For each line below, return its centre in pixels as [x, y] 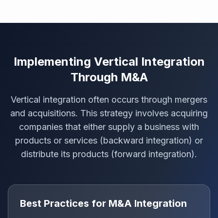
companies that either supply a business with [109, 127]
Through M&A [109, 77]
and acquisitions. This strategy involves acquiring [109, 113]
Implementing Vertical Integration [109, 62]
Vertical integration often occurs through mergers [109, 100]
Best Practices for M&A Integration [103, 203]
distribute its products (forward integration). [109, 154]
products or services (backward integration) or [109, 140]
